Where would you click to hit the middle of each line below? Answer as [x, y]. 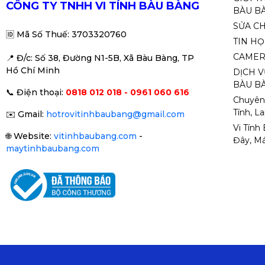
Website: [34, 136]
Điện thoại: [40, 92]
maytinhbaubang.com [53, 148]
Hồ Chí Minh [33, 70]
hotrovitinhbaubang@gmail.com [115, 114]
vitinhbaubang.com [95, 136]
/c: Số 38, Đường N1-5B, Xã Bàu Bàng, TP [109, 58]
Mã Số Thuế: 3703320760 [72, 34]
